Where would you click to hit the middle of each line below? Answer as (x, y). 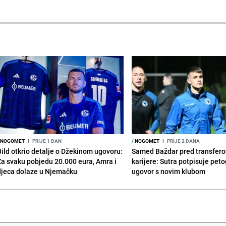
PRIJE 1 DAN (46, 140)
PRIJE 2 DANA (183, 140)
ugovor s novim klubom (169, 171)
